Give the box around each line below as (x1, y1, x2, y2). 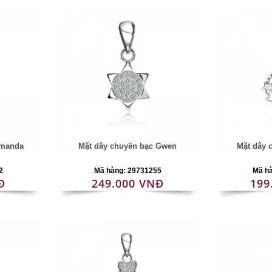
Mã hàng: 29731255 (93, 166, 161, 175)
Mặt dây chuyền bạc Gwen (78, 141, 177, 151)
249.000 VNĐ (91, 176, 164, 191)
